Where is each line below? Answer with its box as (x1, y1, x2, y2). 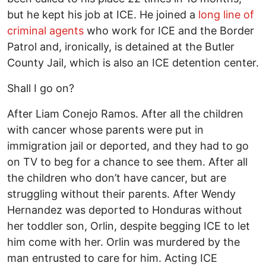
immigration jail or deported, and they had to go (7, 139, 249, 152)
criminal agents (7, 24, 84, 37)
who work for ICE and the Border (84, 24, 254, 37)
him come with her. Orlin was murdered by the (7, 235, 240, 248)
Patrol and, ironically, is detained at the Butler (7, 40, 235, 53)
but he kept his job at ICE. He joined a (7, 8, 198, 21)
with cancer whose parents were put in (7, 123, 204, 136)
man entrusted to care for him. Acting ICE (7, 251, 217, 264)
